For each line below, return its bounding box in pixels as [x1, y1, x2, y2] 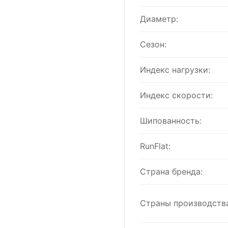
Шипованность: [140, 116, 202, 126]
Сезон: [140, 39, 166, 49]
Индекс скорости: [140, 90, 213, 100]
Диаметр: [140, 14, 178, 24]
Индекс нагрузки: [140, 65, 210, 75]
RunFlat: [140, 141, 170, 151]
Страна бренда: [140, 166, 203, 177]
